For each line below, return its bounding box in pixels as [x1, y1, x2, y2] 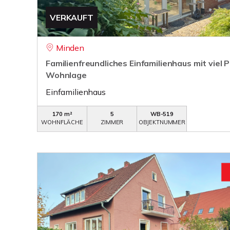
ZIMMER [101, 119, 124, 126]
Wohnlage [46, 70, 87, 80]
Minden [55, 43, 84, 53]
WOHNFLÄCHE [41, 119, 83, 126]
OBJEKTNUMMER [138, 119, 186, 126]
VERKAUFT [50, 12, 93, 23]
